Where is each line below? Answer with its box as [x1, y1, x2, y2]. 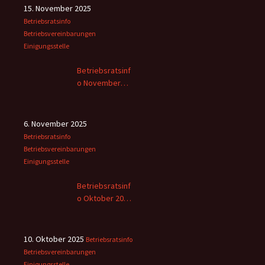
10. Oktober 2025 [24, 233, 84, 244]
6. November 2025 [24, 118, 87, 129]
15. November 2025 [24, 2, 91, 14]
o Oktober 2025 [77, 192, 132, 203]
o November [77, 77, 121, 88]
